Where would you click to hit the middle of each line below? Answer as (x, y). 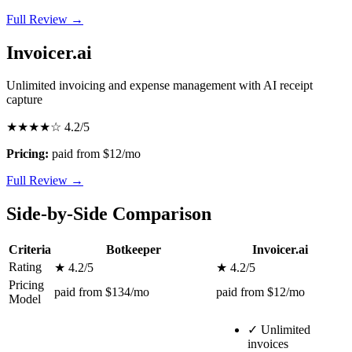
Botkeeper (134, 250)
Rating (25, 267)
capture (24, 100)
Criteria (30, 250)
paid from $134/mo (102, 292)
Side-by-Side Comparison (109, 214)
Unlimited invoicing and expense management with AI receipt (159, 86)
